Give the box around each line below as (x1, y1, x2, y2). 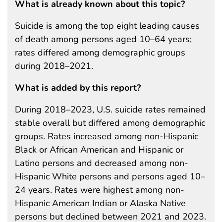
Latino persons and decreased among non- (15, 157, 188, 169)
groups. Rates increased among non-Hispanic (15, 130, 198, 142)
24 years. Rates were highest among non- (15, 183, 184, 196)
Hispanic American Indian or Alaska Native (15, 197, 186, 209)
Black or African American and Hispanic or (15, 143, 183, 156)
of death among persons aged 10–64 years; (15, 33, 192, 45)
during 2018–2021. (15, 59, 93, 72)
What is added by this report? (15, 81, 141, 94)
